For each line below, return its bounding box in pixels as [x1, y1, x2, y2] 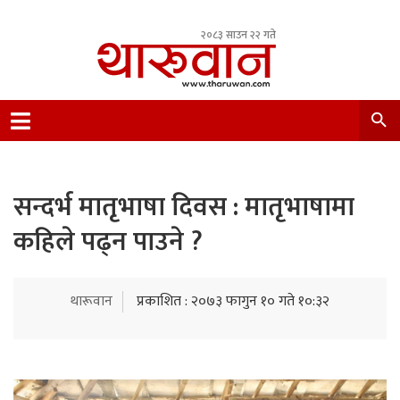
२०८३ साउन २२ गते [201, 26, 276, 44]
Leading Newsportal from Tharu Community [97, 103, 365, 127]
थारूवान [71, 289, 112, 313]
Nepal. [97, 124, 134, 148]
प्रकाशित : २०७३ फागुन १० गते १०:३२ [137, 289, 329, 313]
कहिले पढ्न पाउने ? [13, 220, 203, 264]
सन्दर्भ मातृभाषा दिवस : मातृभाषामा [13, 185, 354, 229]
